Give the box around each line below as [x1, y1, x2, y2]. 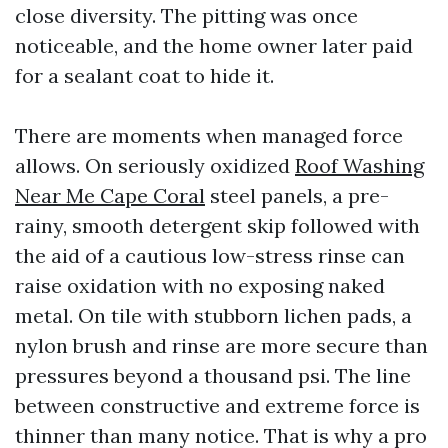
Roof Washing [295, 153, 424, 178]
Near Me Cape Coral [15, 183, 205, 208]
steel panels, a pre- [205, 183, 389, 208]
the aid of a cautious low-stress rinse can [15, 243, 405, 268]
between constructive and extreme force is [15, 393, 420, 418]
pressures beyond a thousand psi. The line [15, 363, 411, 388]
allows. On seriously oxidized [15, 153, 295, 178]
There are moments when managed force [15, 123, 403, 148]
